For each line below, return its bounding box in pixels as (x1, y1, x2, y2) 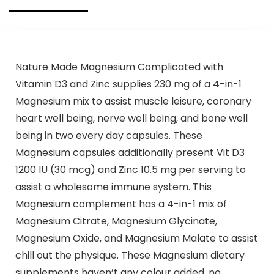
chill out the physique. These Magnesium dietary (15, 248, 245, 262)
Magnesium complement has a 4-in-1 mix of (15, 196, 227, 211)
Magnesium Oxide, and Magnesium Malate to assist (15, 231, 258, 245)
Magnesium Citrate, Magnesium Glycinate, (15, 213, 217, 228)
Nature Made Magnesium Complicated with (15, 59, 223, 74)
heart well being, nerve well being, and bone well (15, 111, 248, 125)
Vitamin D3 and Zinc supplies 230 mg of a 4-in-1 (15, 76, 242, 91)
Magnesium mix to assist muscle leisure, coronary (15, 94, 251, 108)
